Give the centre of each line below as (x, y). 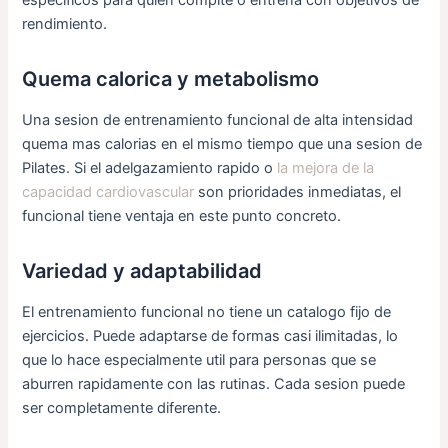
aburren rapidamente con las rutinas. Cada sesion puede (214, 383)
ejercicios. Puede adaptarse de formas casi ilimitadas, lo (210, 335)
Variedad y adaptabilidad (142, 270)
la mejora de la (326, 167)
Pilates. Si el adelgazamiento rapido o (150, 167)
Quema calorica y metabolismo (171, 78)
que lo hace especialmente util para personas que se (199, 359)
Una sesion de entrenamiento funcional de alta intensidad (218, 119)
